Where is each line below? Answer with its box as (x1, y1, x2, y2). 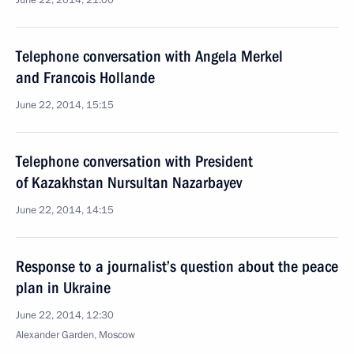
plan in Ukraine (16, 278, 111, 297)
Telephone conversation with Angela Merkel (16, 47, 283, 66)
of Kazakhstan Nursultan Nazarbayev (16, 173, 242, 192)
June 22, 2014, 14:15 (16, 203, 114, 217)
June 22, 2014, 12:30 (16, 308, 114, 322)
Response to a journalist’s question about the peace (16, 257, 338, 276)
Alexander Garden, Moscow (16, 328, 135, 342)
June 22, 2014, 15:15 (16, 98, 114, 112)
